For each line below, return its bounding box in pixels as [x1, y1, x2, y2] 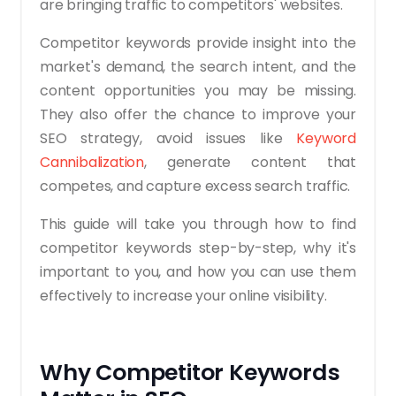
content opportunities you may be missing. [40, 80, 356, 101]
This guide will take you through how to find [40, 213, 356, 234]
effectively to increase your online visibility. [40, 285, 327, 306]
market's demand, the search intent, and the [40, 56, 356, 77]
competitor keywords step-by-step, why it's [40, 237, 356, 258]
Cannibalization [40, 151, 145, 172]
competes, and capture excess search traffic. [40, 175, 351, 196]
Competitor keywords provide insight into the [40, 32, 356, 53]
